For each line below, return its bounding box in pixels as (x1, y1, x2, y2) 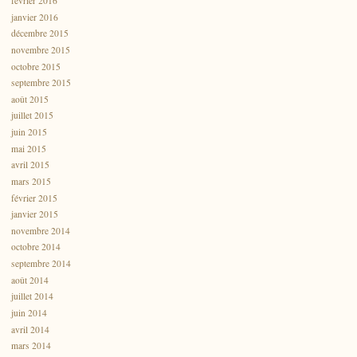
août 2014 (11, 274, 49, 287)
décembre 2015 (11, 27, 69, 40)
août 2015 (11, 93, 49, 106)
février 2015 (11, 191, 57, 204)
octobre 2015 (11, 60, 61, 73)
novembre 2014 (11, 225, 70, 237)
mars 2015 (11, 175, 51, 188)
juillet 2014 (11, 290, 53, 303)
